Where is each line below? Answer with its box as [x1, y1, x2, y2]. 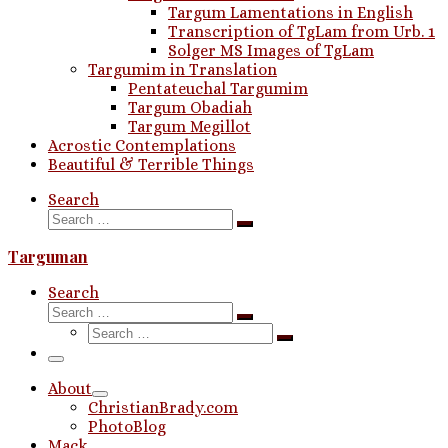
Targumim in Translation [88, 60, 277, 79]
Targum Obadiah [128, 98, 252, 117]
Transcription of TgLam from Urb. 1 [168, 22, 435, 41]
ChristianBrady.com [88, 398, 238, 417]
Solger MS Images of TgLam [168, 41, 374, 60]
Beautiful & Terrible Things [48, 155, 254, 174]
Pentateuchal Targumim [128, 79, 308, 98]
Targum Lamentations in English [168, 3, 413, 22]
